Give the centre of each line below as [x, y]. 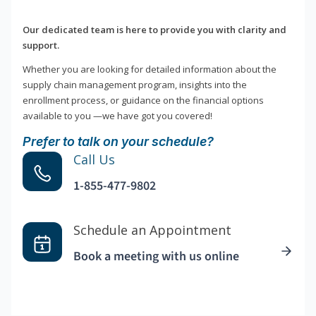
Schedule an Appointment [152, 230]
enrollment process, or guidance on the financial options [143, 101]
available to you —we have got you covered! [117, 116]
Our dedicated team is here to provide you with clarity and [154, 30]
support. [41, 45]
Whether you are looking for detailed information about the [150, 69]
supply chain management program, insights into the [135, 85]
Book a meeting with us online [156, 257]
